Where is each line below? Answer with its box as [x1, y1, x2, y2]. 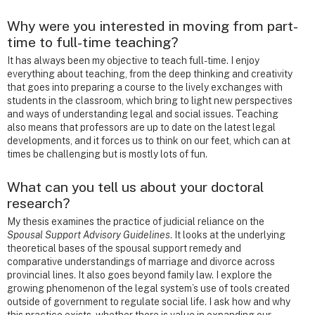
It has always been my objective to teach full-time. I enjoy [7, 54, 259, 66]
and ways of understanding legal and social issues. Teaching [7, 108, 278, 120]
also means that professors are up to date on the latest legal [7, 121, 276, 133]
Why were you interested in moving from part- [7, 17, 298, 34]
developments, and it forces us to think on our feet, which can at [7, 134, 290, 146]
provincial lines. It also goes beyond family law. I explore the [7, 269, 272, 281]
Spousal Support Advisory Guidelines [7, 229, 170, 240]
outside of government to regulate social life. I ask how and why [7, 295, 290, 307]
